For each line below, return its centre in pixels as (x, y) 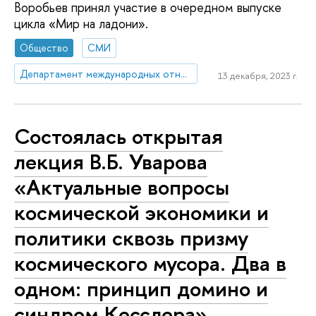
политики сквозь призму (131, 238)
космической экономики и (141, 213)
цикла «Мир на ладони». (81, 24)
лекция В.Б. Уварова (111, 162)
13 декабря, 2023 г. (257, 76)
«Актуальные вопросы (122, 187)
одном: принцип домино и (141, 289)
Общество (44, 47)
